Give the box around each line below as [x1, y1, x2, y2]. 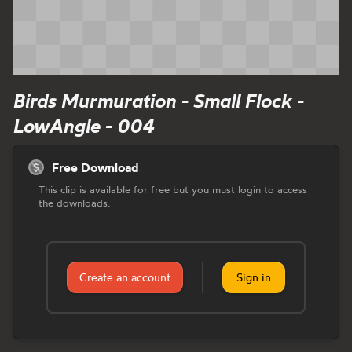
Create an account [79, 270, 170, 284]
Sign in [236, 270, 271, 284]
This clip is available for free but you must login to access [38, 183, 307, 196]
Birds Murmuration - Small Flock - [13, 89, 303, 113]
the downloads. [38, 196, 111, 210]
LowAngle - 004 [13, 114, 154, 138]
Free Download [52, 159, 139, 176]
